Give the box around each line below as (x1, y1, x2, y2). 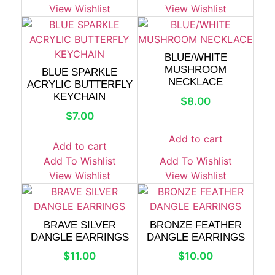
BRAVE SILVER (43, 219, 116, 231)
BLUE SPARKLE (42, 66, 117, 78)
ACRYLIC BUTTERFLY (26, 79, 133, 90)
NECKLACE (168, 76, 223, 88)
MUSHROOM (165, 64, 227, 76)
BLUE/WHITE (164, 52, 227, 63)
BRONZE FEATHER (149, 219, 242, 231)
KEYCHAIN (53, 91, 106, 103)
